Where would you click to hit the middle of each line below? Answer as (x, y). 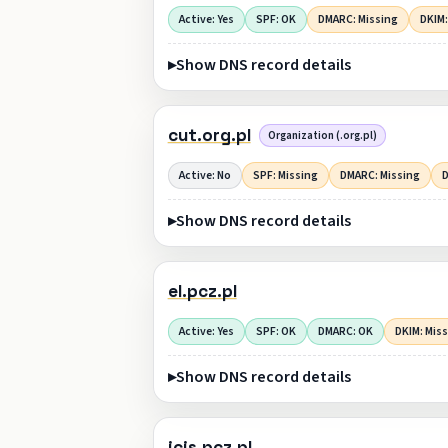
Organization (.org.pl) (322, 136)
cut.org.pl (209, 135)
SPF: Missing (285, 175)
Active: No (204, 175)
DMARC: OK (345, 331)
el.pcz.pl (202, 291)
